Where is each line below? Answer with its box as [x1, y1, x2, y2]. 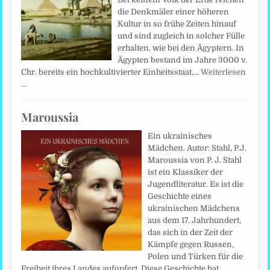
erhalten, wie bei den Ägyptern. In [118, 43, 245, 52]
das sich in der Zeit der [148, 228, 233, 237]
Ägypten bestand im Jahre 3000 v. [118, 55, 248, 64]
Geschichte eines [148, 192, 212, 201]
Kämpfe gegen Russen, [148, 240, 234, 250]
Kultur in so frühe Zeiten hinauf [118, 19, 237, 28]
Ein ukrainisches [148, 131, 213, 141]
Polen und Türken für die [148, 252, 243, 262]
